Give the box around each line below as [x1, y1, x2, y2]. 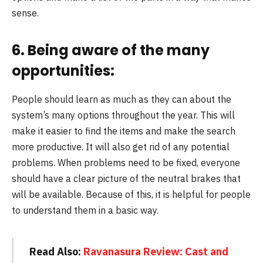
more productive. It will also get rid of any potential [12, 140, 230, 153]
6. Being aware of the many [12, 40, 210, 60]
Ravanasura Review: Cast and [83, 244, 228, 258]
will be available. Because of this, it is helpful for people [12, 188, 251, 200]
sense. [12, 6, 39, 19]
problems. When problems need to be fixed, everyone [12, 156, 240, 168]
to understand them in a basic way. [12, 204, 159, 216]
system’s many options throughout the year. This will [12, 109, 235, 121]
